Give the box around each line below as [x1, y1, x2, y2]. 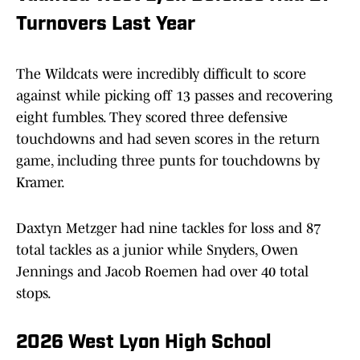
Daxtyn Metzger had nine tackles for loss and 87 [16, 220, 321, 237]
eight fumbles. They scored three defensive [16, 109, 288, 126]
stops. [16, 285, 51, 302]
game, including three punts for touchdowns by [16, 153, 320, 170]
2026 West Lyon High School [16, 333, 271, 354]
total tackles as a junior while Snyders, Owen [16, 242, 298, 259]
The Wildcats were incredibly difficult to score [16, 66, 306, 83]
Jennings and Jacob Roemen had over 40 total [16, 264, 309, 280]
